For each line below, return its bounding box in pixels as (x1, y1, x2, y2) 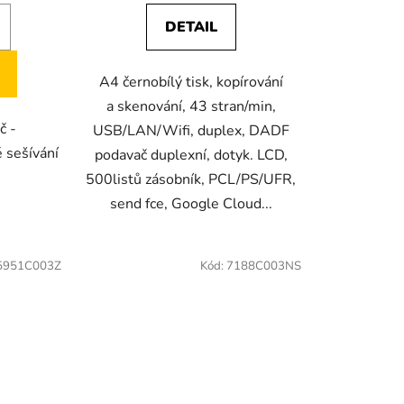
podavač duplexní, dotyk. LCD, (94, 145, 288, 166)
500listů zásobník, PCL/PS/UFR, (86, 170, 297, 190)
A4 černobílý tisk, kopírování (98, 72, 283, 93)
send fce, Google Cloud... (109, 194, 272, 215)
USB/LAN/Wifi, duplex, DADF (92, 121, 289, 142)
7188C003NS (225, 258, 301, 275)
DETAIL (164, 17, 217, 38)
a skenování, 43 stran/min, (106, 96, 276, 117)
